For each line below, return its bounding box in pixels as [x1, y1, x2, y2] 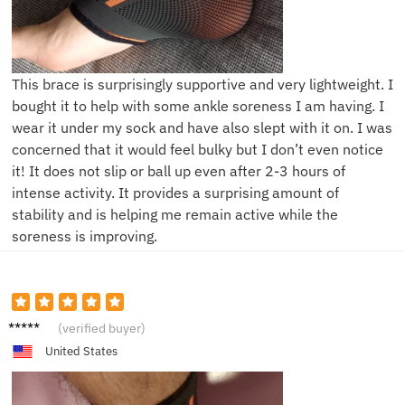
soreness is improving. [12, 227, 157, 246]
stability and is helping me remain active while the [12, 205, 338, 224]
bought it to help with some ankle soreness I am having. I [12, 97, 384, 116]
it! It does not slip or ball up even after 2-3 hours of [12, 162, 345, 181]
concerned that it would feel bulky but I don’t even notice [12, 140, 383, 159]
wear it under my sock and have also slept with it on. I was [12, 118, 392, 137]
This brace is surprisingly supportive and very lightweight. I [12, 75, 393, 94]
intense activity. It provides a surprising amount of [12, 184, 339, 202]
